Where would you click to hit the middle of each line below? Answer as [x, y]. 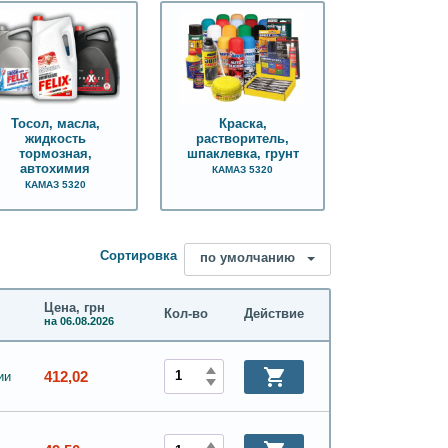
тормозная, [55, 153]
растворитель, [243, 138]
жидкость [55, 138]
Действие [274, 314]
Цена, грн [74, 307]
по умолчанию [247, 257]
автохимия [55, 168]
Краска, [242, 123]
